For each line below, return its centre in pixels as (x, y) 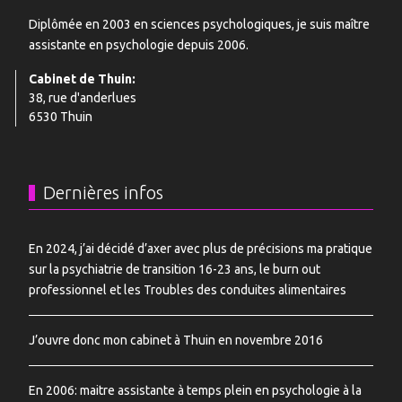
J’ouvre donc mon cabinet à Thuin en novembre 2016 (176, 340)
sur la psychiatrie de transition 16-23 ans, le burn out (175, 269)
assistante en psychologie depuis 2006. (139, 45)
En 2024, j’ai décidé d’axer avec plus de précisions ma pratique (201, 249)
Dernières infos (103, 192)
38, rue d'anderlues (83, 98)
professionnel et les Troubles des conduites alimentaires (188, 290)
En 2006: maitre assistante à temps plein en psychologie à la (195, 390)
